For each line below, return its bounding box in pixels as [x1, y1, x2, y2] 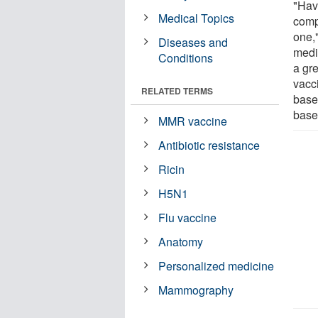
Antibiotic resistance [158, 136, 261, 153]
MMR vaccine [158, 112, 228, 129]
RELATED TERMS [141, 84, 213, 97]
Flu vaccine [158, 209, 217, 226]
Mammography [158, 281, 234, 298]
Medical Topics [158, 9, 235, 26]
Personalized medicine [158, 257, 275, 274]
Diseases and [158, 33, 229, 50]
